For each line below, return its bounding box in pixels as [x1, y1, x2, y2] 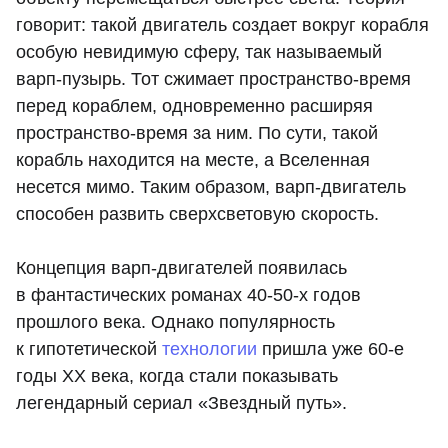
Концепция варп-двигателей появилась [16, 258, 347, 279]
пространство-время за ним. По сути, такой [16, 123, 378, 144]
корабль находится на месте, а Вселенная [16, 150, 370, 171]
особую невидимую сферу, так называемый [16, 42, 382, 63]
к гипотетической [16, 339, 162, 360]
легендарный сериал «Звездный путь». [16, 393, 347, 414]
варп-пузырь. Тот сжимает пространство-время [16, 69, 411, 90]
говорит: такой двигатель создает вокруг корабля [16, 15, 429, 36]
